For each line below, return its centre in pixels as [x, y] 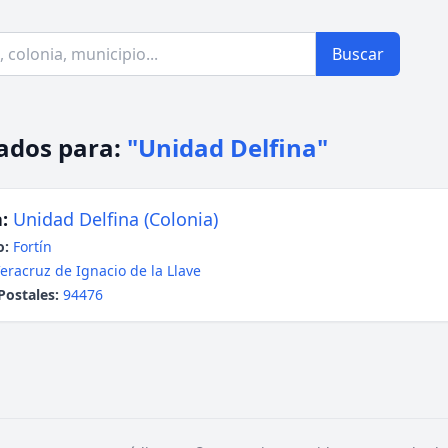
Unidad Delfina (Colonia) [115, 219]
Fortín [32, 246]
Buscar [358, 54]
